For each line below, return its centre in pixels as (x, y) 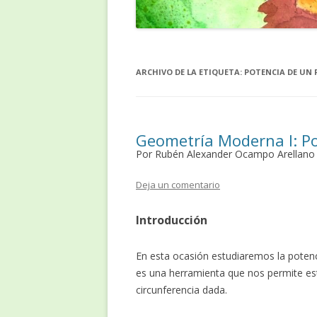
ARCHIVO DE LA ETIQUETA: (190, 72)
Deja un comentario (178, 185)
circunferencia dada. (181, 290)
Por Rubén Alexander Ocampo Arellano (225, 154)
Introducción (172, 220)
